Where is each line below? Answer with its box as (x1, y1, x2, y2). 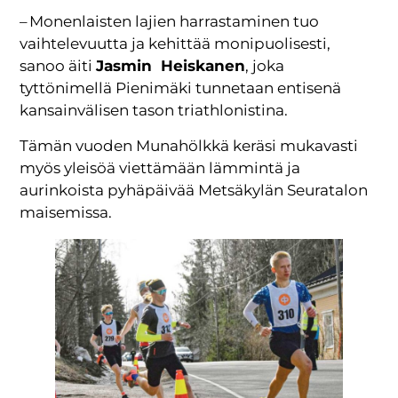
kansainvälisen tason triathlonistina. (20, 101, 289, 120)
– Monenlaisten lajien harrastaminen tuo (20, 12, 320, 31)
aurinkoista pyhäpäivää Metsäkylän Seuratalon (20, 180, 369, 199)
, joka (245, 57, 285, 76)
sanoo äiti (20, 57, 97, 76)
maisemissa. (20, 203, 113, 221)
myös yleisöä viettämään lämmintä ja (20, 158, 301, 177)
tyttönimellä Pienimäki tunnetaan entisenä (20, 79, 342, 98)
